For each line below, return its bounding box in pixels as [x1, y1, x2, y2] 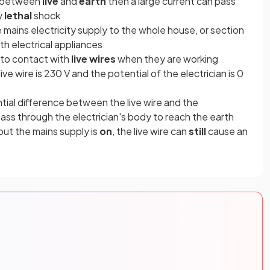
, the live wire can [112, 124, 189, 137]
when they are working [118, 52, 218, 65]
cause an [206, 124, 248, 137]
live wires [71, 52, 118, 65]
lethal [4, 8, 32, 22]
